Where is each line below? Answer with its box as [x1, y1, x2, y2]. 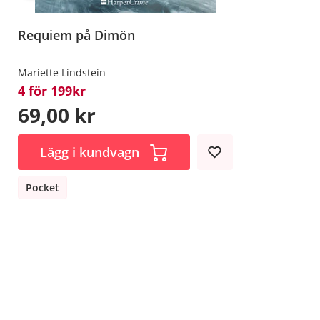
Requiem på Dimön [18, 26, 135, 44]
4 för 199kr [18, 81, 86, 99]
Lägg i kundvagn [40, 143, 140, 161]
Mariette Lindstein [18, 65, 106, 79]
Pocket [26, 180, 59, 194]
